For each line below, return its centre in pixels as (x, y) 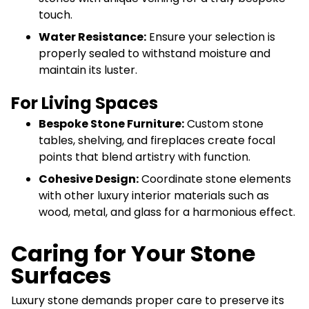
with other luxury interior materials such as (154, 195)
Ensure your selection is (211, 37)
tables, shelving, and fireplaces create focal (157, 140)
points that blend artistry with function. (144, 157)
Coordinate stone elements (215, 179)
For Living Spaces (84, 103)
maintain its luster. (88, 70)
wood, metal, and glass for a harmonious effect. (167, 212)
